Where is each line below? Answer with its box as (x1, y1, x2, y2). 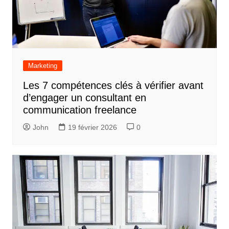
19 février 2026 (67, 123, 117, 132)
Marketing (28, 62, 57, 70)
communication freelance (22, 104, 136, 116)
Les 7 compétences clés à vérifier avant (22, 80, 203, 91)
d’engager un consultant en (22, 92, 146, 104)
